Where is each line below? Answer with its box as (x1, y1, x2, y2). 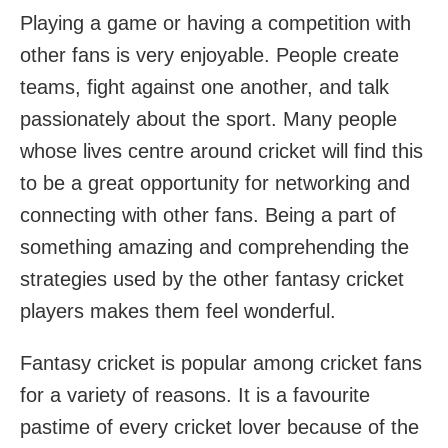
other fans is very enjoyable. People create (20, 43, 399, 66)
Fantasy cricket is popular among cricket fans (20, 351, 422, 374)
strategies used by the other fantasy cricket (20, 267, 404, 290)
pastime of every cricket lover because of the (20, 415, 419, 438)
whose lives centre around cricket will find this (20, 139, 423, 162)
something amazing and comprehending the (20, 235, 409, 258)
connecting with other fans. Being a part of (20, 203, 396, 226)
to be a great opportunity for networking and (20, 171, 410, 194)
